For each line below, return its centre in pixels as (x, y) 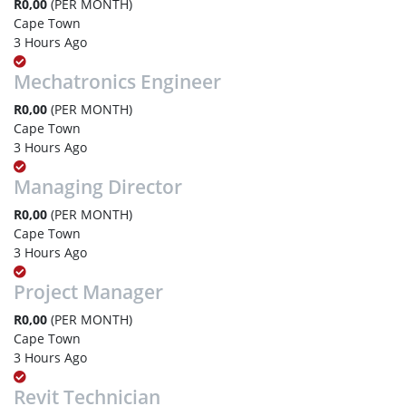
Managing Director (98, 187)
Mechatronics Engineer (117, 82)
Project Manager (88, 292)
